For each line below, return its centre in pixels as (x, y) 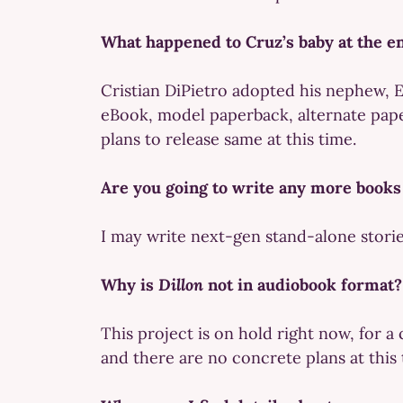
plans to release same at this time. (228, 139)
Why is (130, 284)
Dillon (181, 284)
